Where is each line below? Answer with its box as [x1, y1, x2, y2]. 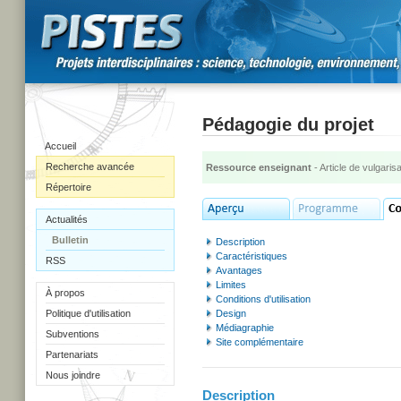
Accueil [45, 141, 76, 151]
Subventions [46, 328, 99, 339]
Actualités [46, 214, 88, 225]
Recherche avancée [46, 161, 134, 172]
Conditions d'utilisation [216, 294, 311, 304]
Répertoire [46, 182, 91, 192]
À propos [46, 287, 85, 298]
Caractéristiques [216, 251, 287, 261]
